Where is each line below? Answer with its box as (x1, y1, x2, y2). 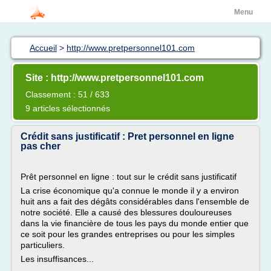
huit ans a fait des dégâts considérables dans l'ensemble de (21, 197, 249, 206)
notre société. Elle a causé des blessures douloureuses (21, 207, 232, 217)
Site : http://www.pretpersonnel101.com (25, 73, 204, 83)
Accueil (30, 43, 57, 53)
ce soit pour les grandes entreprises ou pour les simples (21, 229, 235, 239)
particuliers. (21, 240, 65, 250)
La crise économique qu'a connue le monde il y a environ (21, 186, 239, 195)
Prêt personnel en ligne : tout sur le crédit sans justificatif (21, 172, 237, 181)
